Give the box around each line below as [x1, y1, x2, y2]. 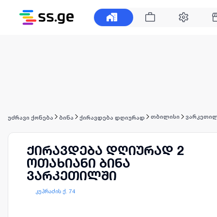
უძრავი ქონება [8, 114, 53, 121]
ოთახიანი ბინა [27, 155, 130, 170]
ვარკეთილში [27, 168, 117, 183]
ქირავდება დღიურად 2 [27, 143, 184, 158]
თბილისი [151, 113, 180, 120]
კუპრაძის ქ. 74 [35, 187, 76, 195]
